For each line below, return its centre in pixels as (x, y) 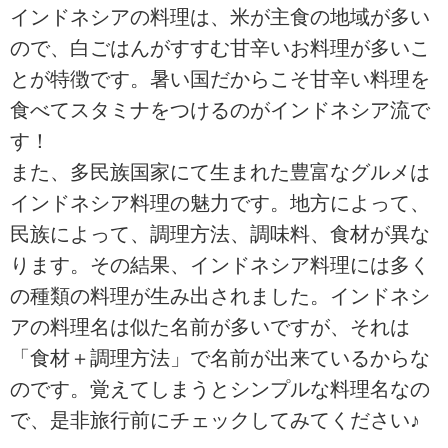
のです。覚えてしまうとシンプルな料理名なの (220, 389)
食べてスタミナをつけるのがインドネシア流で (220, 110)
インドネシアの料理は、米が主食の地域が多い (220, 17)
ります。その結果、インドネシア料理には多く (220, 265)
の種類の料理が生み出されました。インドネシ (220, 296)
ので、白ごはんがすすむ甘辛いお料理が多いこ (220, 48)
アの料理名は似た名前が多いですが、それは (210, 327)
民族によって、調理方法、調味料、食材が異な (220, 234)
